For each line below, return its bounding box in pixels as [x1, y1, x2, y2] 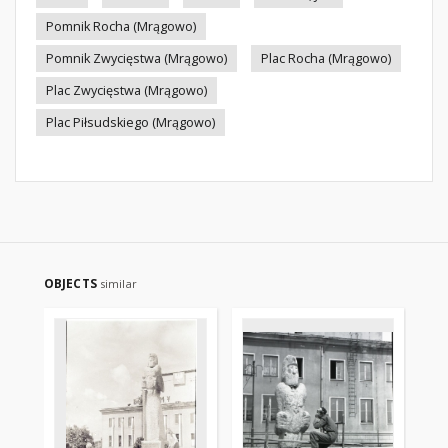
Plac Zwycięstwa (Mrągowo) [46, 82, 207, 99]
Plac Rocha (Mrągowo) [261, 50, 391, 67]
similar [99, 276, 137, 291]
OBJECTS [44, 275, 100, 292]
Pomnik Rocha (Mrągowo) [46, 18, 196, 35]
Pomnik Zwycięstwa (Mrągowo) [46, 50, 227, 67]
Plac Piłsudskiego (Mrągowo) [46, 114, 215, 131]
